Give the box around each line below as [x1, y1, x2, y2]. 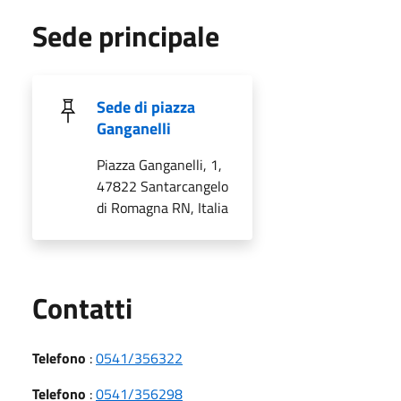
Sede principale [32, 13, 219, 57]
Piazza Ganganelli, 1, [97, 153, 222, 175]
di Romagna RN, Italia [97, 196, 228, 218]
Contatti [32, 286, 132, 329]
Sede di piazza [97, 94, 195, 119]
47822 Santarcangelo [97, 175, 228, 197]
